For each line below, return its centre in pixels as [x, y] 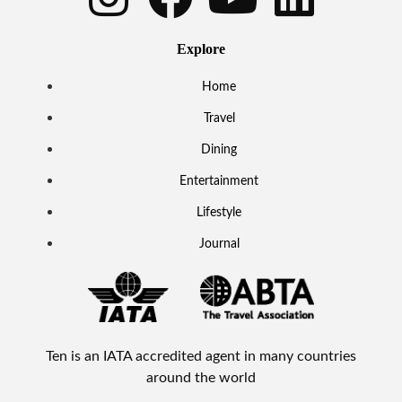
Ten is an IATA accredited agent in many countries [201, 357]
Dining [219, 149]
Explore [201, 48]
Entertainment [219, 181]
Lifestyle [219, 212]
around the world [201, 378]
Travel [219, 118]
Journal [219, 244]
